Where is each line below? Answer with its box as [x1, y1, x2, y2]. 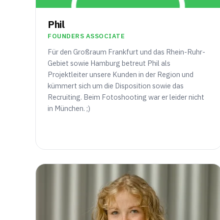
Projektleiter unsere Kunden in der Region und [48, 70, 193, 80]
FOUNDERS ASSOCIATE [48, 32, 125, 41]
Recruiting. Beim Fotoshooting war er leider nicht [48, 92, 204, 102]
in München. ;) [48, 104, 90, 113]
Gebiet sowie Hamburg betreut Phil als [48, 58, 170, 68]
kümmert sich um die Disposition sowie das [48, 81, 184, 91]
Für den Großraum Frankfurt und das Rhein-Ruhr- [48, 47, 205, 57]
